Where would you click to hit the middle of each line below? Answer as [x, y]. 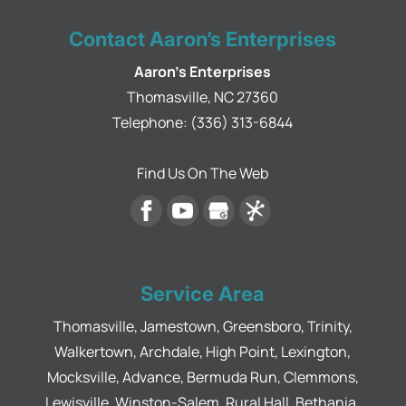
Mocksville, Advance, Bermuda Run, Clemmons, [203, 377]
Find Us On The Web [203, 173]
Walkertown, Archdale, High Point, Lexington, [203, 351]
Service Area [203, 293]
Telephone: [152, 122]
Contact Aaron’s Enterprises [203, 39]
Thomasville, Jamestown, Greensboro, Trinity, [203, 326]
